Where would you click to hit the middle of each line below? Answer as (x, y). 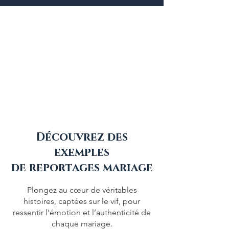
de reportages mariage (82, 168)
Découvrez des (82, 137)
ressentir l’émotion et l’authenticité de (82, 212)
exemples (82, 153)
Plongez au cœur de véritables (82, 190)
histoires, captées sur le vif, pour (82, 201)
